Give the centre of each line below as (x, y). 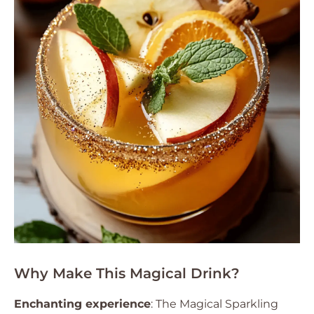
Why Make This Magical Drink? (127, 273)
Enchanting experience (82, 304)
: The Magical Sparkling (214, 304)
